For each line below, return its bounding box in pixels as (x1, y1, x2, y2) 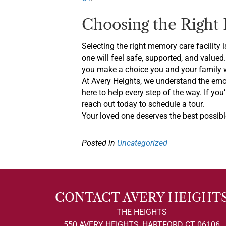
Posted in (82, 138, 117, 148)
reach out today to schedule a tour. (82, 99, 204, 109)
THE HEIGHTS (116, 207, 167, 217)
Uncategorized (117, 138, 167, 148)
